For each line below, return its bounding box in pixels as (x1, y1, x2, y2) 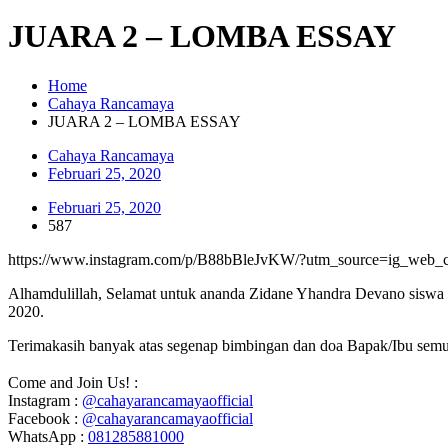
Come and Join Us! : (8, 373, 138, 391)
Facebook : (8, 409, 82, 427)
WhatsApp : (8, 427, 88, 445)
